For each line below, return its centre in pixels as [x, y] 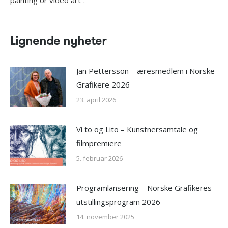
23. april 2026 [96, 100]
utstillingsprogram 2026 [118, 202]
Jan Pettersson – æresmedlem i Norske [146, 71]
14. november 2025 [105, 217]
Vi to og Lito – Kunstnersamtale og [137, 130]
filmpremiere [99, 143]
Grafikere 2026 [103, 85]
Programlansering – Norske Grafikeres [144, 188]
